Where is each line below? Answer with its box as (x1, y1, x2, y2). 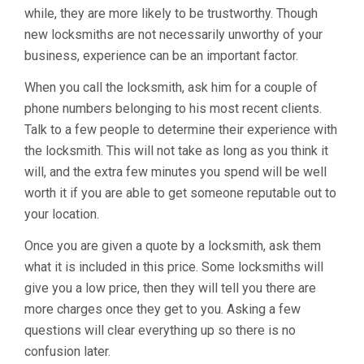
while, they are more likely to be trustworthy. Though (24, 6, 318, 21)
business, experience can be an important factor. (24, 48, 298, 63)
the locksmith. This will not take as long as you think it (24, 143, 328, 158)
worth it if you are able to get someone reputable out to (24, 185, 336, 201)
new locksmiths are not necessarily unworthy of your (24, 27, 323, 42)
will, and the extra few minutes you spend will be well (24, 164, 327, 180)
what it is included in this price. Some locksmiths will (24, 259, 323, 275)
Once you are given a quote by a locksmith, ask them (24, 238, 321, 253)
